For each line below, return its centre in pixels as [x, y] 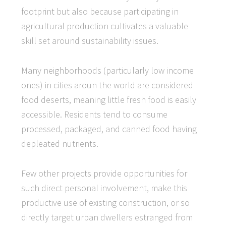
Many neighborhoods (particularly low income [108, 70]
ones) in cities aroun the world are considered [107, 85]
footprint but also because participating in [100, 11]
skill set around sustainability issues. [90, 41]
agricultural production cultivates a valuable [105, 26]
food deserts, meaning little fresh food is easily [109, 100]
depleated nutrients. [60, 144]
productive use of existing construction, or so [106, 203]
